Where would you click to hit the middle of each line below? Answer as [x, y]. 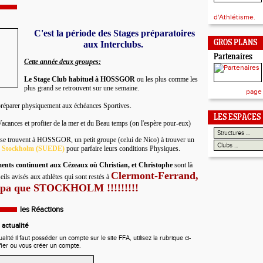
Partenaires [233, 57]
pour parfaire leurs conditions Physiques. [122, 149]
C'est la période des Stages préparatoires [114, 33]
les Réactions [42, 210]
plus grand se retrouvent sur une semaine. [82, 88]
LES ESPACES [237, 118]
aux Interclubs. [113, 44]
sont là [183, 165]
